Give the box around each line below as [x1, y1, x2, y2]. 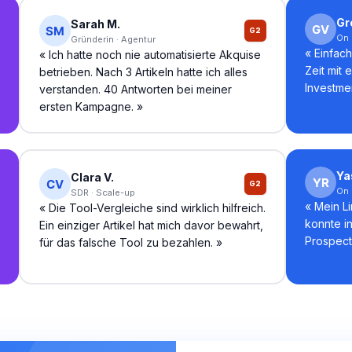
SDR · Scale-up [70, 186, 135, 198]
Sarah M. [70, 16, 120, 31]
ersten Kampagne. [38, 99, 134, 113]
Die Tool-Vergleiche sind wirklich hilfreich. [48, 200, 266, 214]
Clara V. [70, 170, 114, 184]
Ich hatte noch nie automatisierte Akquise [48, 47, 261, 61]
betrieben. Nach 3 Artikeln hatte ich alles [38, 64, 247, 79]
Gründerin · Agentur [70, 33, 156, 45]
